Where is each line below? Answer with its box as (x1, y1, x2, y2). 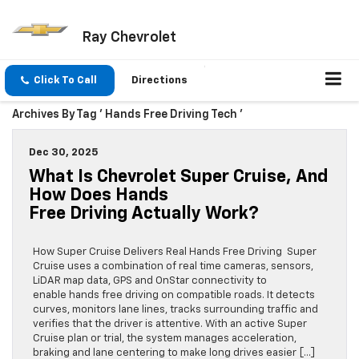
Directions (131, 75, 188, 87)
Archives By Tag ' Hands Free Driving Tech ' (12, 109, 243, 121)
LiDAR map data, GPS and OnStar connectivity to (33, 276, 267, 287)
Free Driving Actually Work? (29, 205, 263, 224)
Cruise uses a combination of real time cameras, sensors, (33, 261, 313, 272)
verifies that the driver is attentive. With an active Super (33, 319, 307, 330)
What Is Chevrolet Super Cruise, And (29, 168, 328, 187)
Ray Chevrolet (81, 30, 176, 45)
